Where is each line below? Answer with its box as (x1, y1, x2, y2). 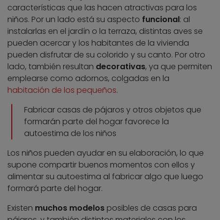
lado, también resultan (7, 61, 96, 73)
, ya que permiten (145, 61, 212, 73)
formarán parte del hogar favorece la (24, 116, 169, 128)
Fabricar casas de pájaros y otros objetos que (24, 104, 201, 116)
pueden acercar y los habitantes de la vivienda (7, 37, 189, 49)
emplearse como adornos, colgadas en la (7, 73, 169, 84)
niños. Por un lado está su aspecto (7, 14, 142, 26)
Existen (7, 202, 35, 214)
